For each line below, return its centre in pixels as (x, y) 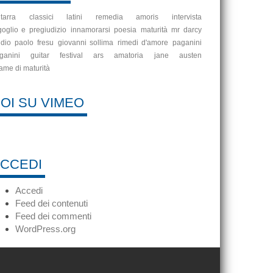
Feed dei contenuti (51, 203)
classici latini (55, 17)
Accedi (29, 190)
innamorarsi (90, 30)
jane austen (178, 55)
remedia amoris (127, 17)
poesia (126, 30)
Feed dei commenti (53, 216)
